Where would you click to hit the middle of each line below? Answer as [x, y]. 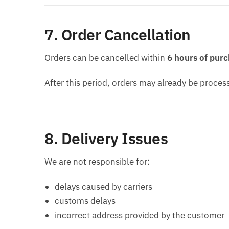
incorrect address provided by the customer [140, 215]
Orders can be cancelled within [106, 58]
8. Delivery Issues [106, 138]
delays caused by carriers [104, 187]
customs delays [85, 201]
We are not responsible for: [97, 161]
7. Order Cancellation [118, 34]
